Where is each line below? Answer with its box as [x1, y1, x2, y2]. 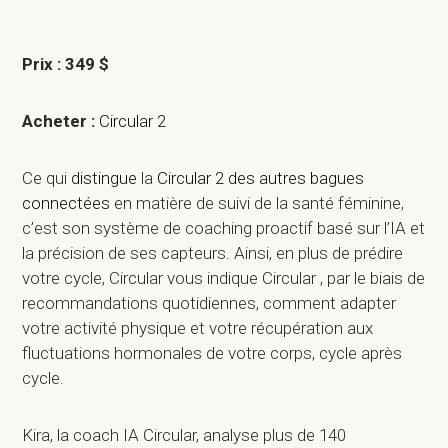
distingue [71, 168, 138, 189]
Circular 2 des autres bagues [157, 168, 365, 189]
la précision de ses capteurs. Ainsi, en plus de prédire [22, 243, 404, 264]
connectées [22, 193, 111, 214]
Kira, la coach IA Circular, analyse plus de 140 [22, 425, 347, 446]
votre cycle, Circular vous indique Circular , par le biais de [22, 268, 426, 289]
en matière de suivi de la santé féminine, [110, 193, 405, 214]
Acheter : [22, 111, 100, 132]
